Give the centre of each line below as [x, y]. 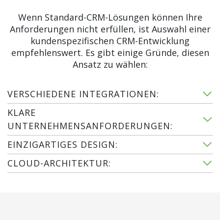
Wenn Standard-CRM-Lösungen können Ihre [110, 17]
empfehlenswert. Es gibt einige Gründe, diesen [110, 52]
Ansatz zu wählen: [110, 64]
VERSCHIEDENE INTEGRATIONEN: [84, 94]
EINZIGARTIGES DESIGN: [64, 144]
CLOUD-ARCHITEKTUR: [60, 163]
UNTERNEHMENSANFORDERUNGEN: [91, 125]
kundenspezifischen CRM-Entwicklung [110, 41]
